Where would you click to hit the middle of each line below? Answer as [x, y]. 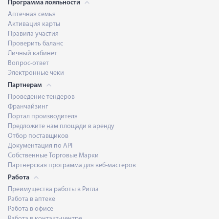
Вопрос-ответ [28, 63]
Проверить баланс [35, 44]
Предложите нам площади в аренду [61, 126]
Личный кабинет [33, 54]
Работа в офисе [31, 209]
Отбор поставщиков [38, 136]
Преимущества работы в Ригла [53, 189]
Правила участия [33, 34]
